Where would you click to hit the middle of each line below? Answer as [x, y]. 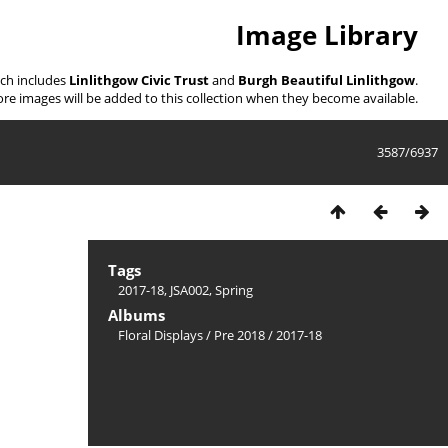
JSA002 [189, 289]
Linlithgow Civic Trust [139, 79]
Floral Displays [160, 334]
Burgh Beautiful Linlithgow [326, 79]
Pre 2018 [239, 334]
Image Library [327, 35]
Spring [234, 289]
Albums [136, 314]
